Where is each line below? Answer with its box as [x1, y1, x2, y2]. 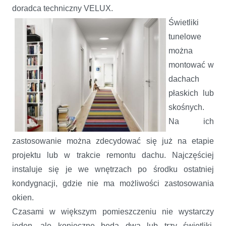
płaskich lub [168, 88, 214, 97]
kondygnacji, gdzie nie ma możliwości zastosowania [12, 179, 214, 188]
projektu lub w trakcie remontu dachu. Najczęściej [12, 150, 214, 159]
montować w [168, 60, 214, 69]
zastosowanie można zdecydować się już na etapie [12, 136, 214, 145]
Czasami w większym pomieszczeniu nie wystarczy [12, 207, 214, 216]
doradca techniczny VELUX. [12, 4, 115, 13]
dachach [168, 74, 199, 83]
